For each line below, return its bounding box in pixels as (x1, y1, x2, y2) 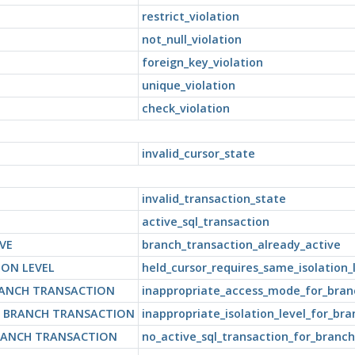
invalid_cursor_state (141, 145, 255, 161)
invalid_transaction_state (141, 190, 286, 206)
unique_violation (141, 77, 235, 93)
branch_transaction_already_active (141, 236, 341, 252)
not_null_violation (141, 31, 242, 47)
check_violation (141, 100, 230, 116)
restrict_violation (141, 8, 239, 24)
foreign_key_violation (141, 54, 263, 70)
